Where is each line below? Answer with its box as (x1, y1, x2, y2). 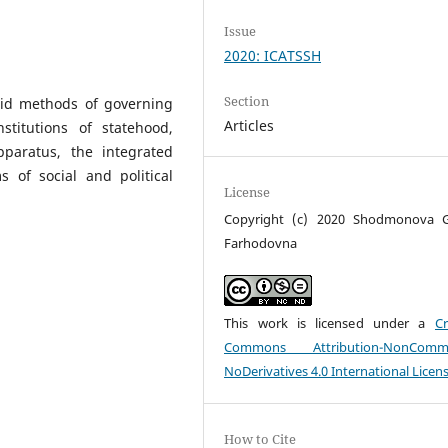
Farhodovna (224, 234, 298, 253)
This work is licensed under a (224, 314, 435, 333)
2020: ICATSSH (224, 46, 322, 65)
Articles (224, 116, 275, 136)
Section (224, 92, 270, 111)
